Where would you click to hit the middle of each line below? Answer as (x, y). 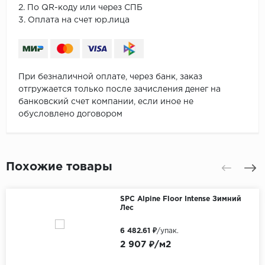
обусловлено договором (70, 114)
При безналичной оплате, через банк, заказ (110, 77)
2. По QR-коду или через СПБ (80, 8)
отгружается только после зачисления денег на (119, 90)
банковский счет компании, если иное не (106, 102)
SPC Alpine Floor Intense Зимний (180, 199)
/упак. (167, 231)
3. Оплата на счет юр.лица (74, 20)
